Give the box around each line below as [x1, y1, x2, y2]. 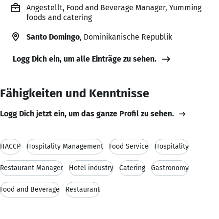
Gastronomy [151, 163, 189, 172]
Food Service [109, 142, 149, 151]
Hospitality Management [26, 142, 103, 151]
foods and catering [26, 12, 92, 22]
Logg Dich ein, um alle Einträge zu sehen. [13, 54, 156, 64]
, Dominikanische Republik [80, 32, 172, 42]
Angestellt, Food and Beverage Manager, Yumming [26, 2, 201, 12]
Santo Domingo [26, 32, 80, 42]
